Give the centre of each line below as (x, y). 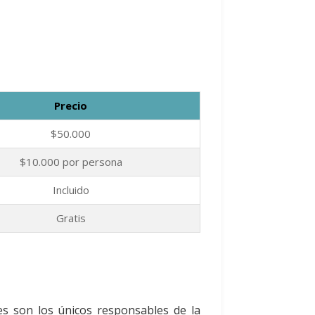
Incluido (71, 189)
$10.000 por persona (71, 161)
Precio (71, 105)
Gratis (71, 218)
